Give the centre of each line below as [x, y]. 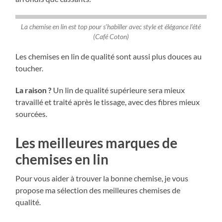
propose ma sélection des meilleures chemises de [98, 190]
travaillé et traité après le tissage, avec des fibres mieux [108, 102]
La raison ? [34, 90]
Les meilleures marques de [97, 143]
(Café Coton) [111, 37]
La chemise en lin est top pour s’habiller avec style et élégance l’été [111, 27]
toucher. [29, 68]
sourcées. [31, 114]
